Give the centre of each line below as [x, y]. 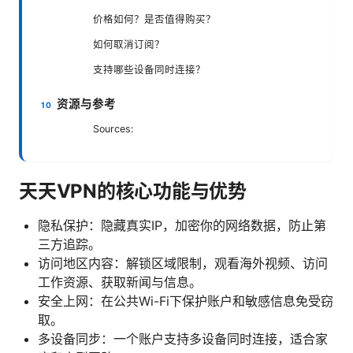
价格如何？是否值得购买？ [154, 19]
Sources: [113, 128]
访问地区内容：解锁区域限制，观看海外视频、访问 [183, 263]
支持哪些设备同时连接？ [149, 69]
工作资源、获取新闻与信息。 [120, 282]
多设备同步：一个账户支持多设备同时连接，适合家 [183, 338]
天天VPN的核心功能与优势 [133, 191]
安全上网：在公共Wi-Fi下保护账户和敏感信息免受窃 [186, 301]
